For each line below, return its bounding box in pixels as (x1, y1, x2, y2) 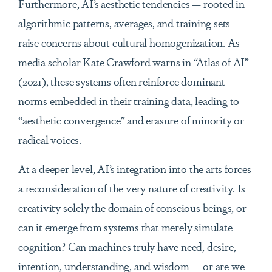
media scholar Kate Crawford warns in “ (18, 53, 197, 70)
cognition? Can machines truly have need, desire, (18, 238, 236, 254)
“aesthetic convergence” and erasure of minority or (18, 112, 244, 128)
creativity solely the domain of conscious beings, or (18, 199, 246, 216)
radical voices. (18, 131, 82, 148)
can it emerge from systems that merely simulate (18, 219, 233, 235)
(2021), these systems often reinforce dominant (18, 73, 225, 89)
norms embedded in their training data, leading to (18, 92, 240, 109)
